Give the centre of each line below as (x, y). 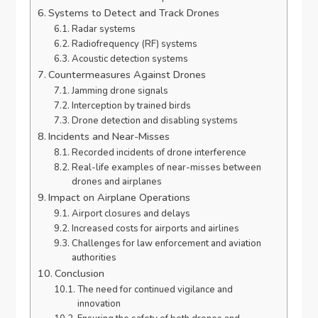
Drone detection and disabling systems (154, 121)
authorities (94, 258)
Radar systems (103, 29)
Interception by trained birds (131, 106)
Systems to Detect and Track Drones (134, 13)
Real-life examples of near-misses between (166, 168)
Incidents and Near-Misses (109, 137)
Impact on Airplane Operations (120, 198)
